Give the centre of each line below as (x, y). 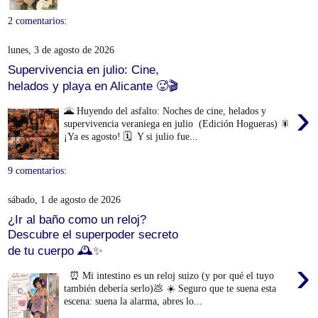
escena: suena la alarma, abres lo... (133, 301)
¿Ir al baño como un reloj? (77, 220)
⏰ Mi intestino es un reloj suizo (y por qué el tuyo (169, 275)
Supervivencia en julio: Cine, (83, 70)
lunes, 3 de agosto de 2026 (61, 49)
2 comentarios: (37, 20)
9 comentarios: (37, 170)
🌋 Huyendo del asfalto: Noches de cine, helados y (165, 110)
